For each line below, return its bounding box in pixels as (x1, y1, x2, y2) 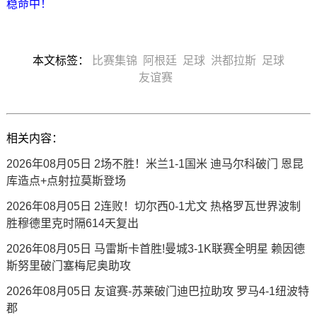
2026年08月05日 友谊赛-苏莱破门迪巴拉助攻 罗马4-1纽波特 (6, 285, 309, 297)
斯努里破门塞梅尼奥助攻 (6, 260, 131, 272)
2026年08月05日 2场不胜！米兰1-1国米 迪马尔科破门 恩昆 (6, 158, 304, 170)
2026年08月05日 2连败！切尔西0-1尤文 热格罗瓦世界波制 (6, 200, 301, 212)
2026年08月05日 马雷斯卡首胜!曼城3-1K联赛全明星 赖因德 (6, 243, 305, 255)
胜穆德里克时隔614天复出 (6, 217, 139, 229)
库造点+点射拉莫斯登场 (6, 175, 126, 187)
